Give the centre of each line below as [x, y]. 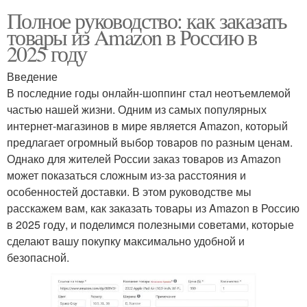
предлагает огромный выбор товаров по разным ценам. [150, 142]
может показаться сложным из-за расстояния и [126, 175]
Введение [32, 76]
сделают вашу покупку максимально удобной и [126, 241]
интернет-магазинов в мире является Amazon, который [147, 125]
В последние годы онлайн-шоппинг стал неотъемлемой [149, 93]
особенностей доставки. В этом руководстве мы [129, 191]
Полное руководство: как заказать [147, 20]
